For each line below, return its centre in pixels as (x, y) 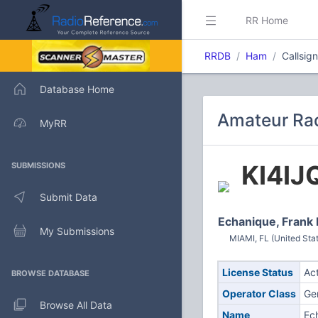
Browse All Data (76, 305)
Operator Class (259, 294)
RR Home (267, 20)
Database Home (77, 89)
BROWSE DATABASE (50, 273)
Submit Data (68, 197)
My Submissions (77, 231)
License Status (257, 272)
